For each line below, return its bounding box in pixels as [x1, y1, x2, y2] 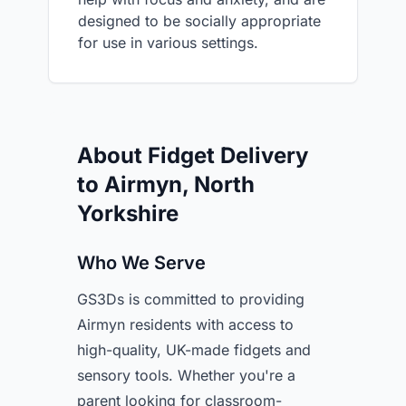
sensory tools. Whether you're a [77, 366, 295, 384]
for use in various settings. [78, 34, 258, 52]
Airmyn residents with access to [77, 315, 294, 333]
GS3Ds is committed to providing [77, 290, 304, 308]
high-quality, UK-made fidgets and [77, 341, 311, 359]
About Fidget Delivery [77, 142, 308, 169]
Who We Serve [77, 252, 206, 274]
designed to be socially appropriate [78, 12, 321, 30]
